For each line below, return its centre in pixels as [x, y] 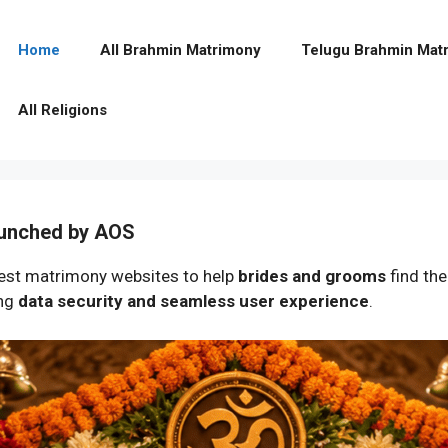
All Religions [62, 110]
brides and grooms [312, 276]
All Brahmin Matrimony [180, 50]
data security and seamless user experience [193, 301]
